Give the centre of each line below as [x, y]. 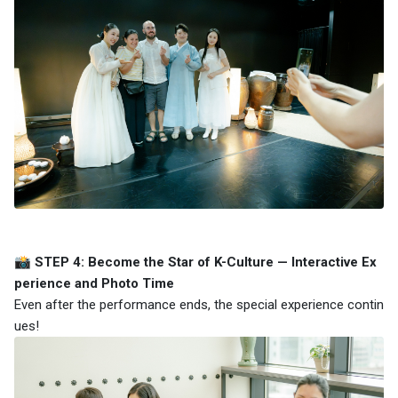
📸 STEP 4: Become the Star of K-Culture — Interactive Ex [195, 262]
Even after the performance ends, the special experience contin [199, 304]
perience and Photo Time [94, 283]
